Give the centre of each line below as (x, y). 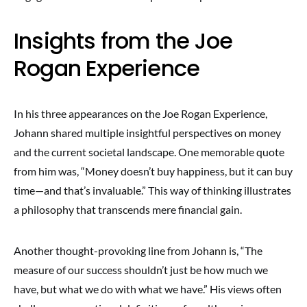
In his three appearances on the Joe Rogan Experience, (140, 113)
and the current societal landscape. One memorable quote (149, 152)
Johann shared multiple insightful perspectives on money (147, 133)
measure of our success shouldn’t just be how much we (141, 270)
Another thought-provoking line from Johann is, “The (138, 250)
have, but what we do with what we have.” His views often (148, 289)
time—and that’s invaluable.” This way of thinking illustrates (152, 190)
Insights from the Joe (123, 41)
